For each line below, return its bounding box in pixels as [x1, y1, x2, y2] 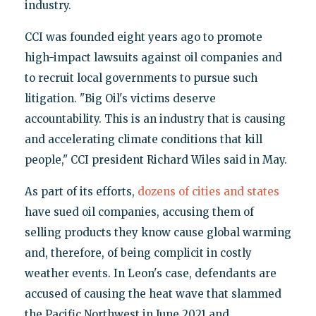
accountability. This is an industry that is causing [24, 112, 286, 126]
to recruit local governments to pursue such [24, 71, 257, 85]
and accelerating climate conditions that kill [24, 133, 262, 147]
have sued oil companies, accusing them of [24, 205, 254, 219]
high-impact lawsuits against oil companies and [24, 51, 282, 65]
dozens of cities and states [137, 185, 279, 199]
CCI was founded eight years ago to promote [24, 30, 262, 44]
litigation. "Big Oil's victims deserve [24, 92, 216, 106]
